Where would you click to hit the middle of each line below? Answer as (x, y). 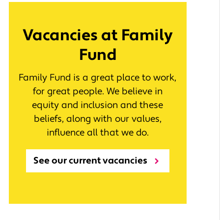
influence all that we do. (97, 133)
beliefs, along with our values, (97, 119)
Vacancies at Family (97, 36)
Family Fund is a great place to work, (98, 78)
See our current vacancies (90, 161)
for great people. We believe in (97, 92)
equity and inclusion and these (98, 105)
